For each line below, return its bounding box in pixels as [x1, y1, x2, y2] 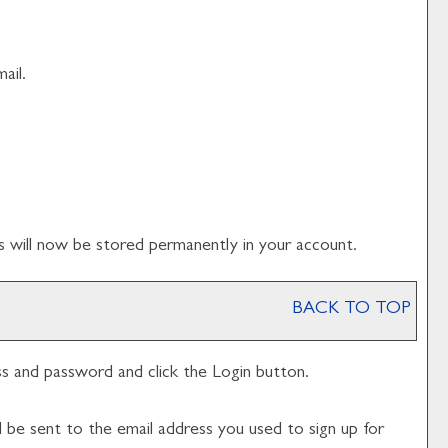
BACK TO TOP [292, 301, 411, 319]
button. [251, 365, 309, 383]
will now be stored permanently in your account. [5, 238, 357, 256]
